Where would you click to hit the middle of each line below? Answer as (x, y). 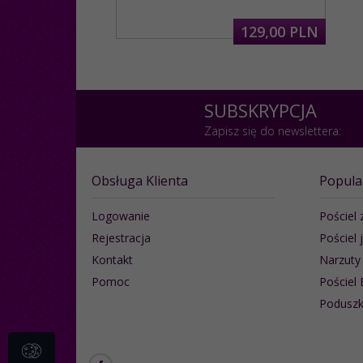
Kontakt (112, 259)
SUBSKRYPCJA (260, 110)
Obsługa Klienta (140, 180)
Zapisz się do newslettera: (272, 130)
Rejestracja (121, 237)
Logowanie (121, 216)
